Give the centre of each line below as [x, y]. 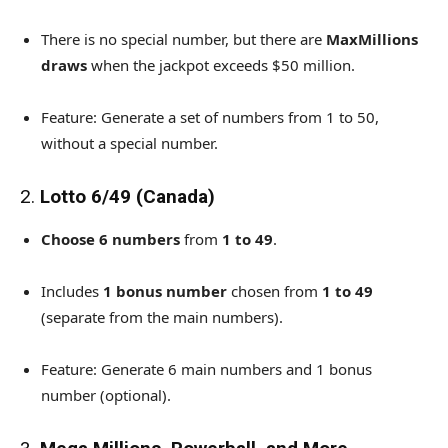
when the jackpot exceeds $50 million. [221, 64]
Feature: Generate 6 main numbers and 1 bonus [206, 368]
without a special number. [129, 142]
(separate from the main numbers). [162, 316]
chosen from [274, 290]
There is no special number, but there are [183, 38]
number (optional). [106, 394]
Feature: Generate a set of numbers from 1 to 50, [210, 116]
